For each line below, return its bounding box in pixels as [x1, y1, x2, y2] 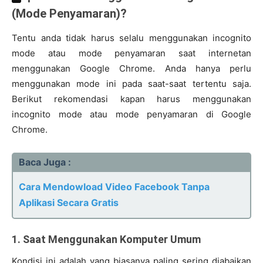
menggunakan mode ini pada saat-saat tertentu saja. [12, 78, 251, 90]
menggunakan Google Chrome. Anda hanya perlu [12, 63, 251, 75]
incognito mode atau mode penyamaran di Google [12, 109, 251, 120]
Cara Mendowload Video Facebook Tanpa [19, 181, 210, 193]
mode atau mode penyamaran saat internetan [12, 48, 251, 59]
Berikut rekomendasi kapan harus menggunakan [12, 93, 251, 105]
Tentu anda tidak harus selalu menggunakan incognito [12, 32, 251, 44]
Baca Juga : [19, 156, 71, 168]
